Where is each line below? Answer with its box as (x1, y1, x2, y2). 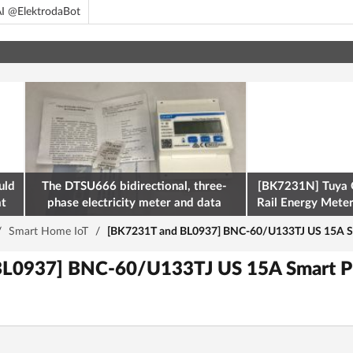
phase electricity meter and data (47, 197, 222, 209)
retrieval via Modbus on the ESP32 (41, 214, 229, 225)
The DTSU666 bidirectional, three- (42, 180, 228, 192)
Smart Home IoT (9, 226, 88, 237)
